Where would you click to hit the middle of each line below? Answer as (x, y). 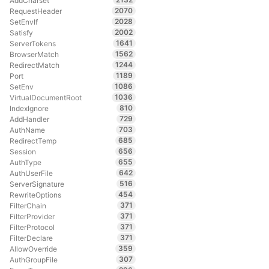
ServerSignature (37, 184)
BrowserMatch (34, 54)
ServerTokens (32, 43)
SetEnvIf (23, 22)
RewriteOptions (35, 195)
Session (23, 151)
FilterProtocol (32, 227)
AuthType (25, 162)
